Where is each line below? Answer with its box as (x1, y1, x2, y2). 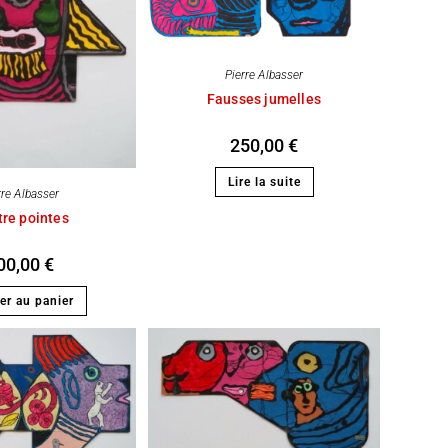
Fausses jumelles (206, 90, 322, 107)
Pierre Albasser (224, 67, 304, 82)
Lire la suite (227, 174, 301, 189)
